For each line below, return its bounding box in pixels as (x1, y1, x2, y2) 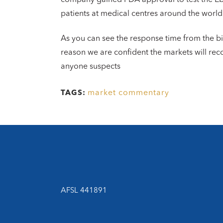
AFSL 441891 (61, 187, 107, 195)
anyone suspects (61, 62, 120, 71)
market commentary (88, 89, 169, 97)
